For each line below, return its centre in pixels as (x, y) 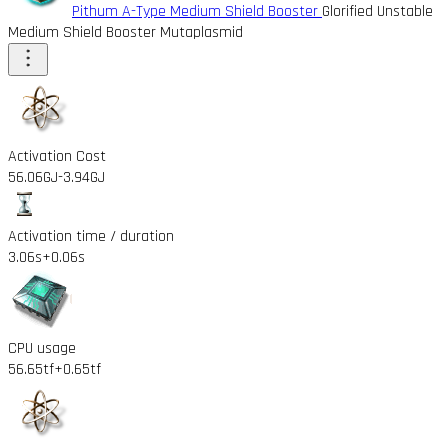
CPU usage (42, 348)
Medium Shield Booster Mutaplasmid (125, 32)
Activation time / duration (91, 236)
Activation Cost (57, 156)
